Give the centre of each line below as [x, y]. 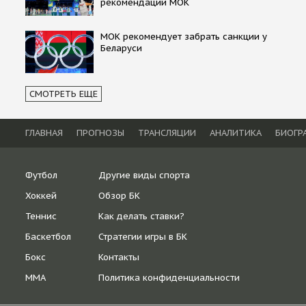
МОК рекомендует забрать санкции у [184, 36]
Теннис [41, 216]
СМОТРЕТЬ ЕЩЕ [64, 94]
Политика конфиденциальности [169, 277]
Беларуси [121, 48]
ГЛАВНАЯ [44, 133]
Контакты [119, 257]
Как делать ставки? [141, 216]
